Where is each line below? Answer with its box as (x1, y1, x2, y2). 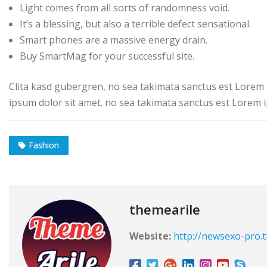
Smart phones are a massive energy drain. (20, 33, 207, 46)
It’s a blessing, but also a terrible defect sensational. (20, 17, 251, 30)
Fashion (29, 139, 59, 151)
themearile (129, 200, 200, 219)
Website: (129, 229, 171, 243)
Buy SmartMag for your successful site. (20, 49, 194, 63)
